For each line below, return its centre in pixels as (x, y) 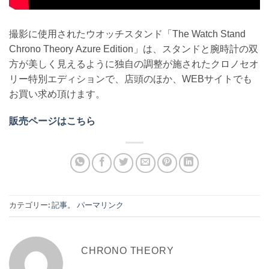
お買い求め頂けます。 (57, 94)
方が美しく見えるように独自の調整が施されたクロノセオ (134, 64)
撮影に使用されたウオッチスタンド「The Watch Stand (127, 34)
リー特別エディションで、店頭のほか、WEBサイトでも (131, 79)
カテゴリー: (30, 206)
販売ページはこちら (52, 122)
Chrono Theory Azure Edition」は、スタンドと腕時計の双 (134, 49)
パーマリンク (100, 206)
